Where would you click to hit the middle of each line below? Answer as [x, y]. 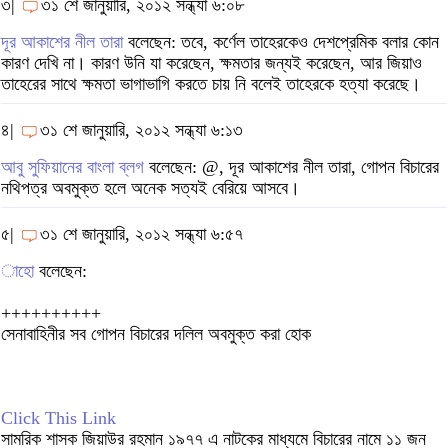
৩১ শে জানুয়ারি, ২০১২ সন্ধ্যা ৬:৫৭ [141, 234]
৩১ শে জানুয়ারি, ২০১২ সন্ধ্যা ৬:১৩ [141, 130]
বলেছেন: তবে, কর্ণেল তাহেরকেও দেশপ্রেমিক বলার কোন [283, 42]
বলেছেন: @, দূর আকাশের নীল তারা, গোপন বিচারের [291, 167]
